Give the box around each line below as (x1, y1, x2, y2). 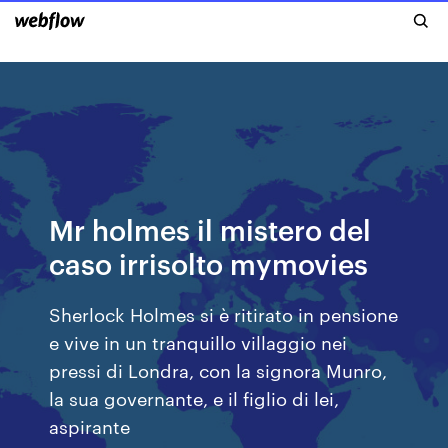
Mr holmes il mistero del (49, 210, 372, 247)
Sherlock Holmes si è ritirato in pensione (49, 301, 399, 326)
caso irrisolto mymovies (49, 244, 369, 281)
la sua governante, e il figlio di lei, (49, 385, 340, 410)
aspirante (49, 413, 136, 438)
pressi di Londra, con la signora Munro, (49, 357, 388, 382)
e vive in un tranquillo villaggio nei (49, 329, 348, 354)
